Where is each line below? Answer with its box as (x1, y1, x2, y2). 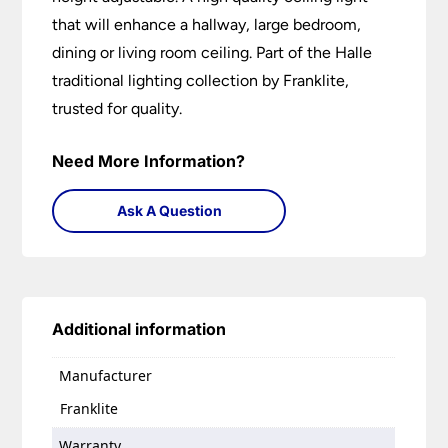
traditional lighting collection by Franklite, (52, 71, 350, 91)
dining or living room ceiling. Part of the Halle (52, 43, 373, 63)
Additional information (52, 319, 227, 340)
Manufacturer (59, 366, 153, 386)
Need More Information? (52, 151, 246, 172)
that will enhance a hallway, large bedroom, (52, 15, 362, 35)
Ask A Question (116, 202, 222, 220)
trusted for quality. (52, 99, 183, 119)
